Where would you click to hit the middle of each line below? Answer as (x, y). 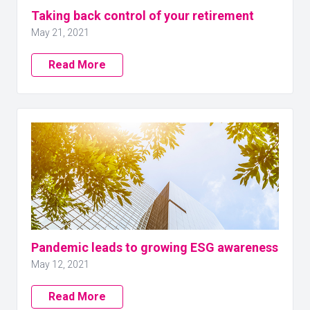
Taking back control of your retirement (143, 16)
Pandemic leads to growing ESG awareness (155, 247)
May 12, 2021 (60, 264)
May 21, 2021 (60, 33)
